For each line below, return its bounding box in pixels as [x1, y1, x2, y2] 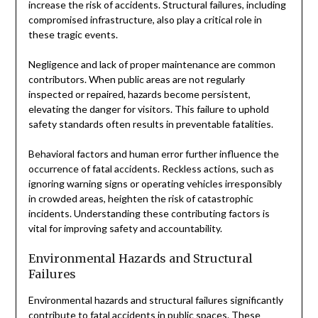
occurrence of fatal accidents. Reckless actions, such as [28, 162, 274, 175]
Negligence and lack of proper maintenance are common [28, 57, 275, 70]
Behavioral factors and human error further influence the [28, 147, 279, 160]
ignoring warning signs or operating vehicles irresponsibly [28, 177, 282, 190]
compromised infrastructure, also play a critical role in [28, 13, 262, 26]
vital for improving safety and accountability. [28, 221, 222, 234]
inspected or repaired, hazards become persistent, [28, 87, 251, 100]
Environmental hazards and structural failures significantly [28, 293, 283, 306]
